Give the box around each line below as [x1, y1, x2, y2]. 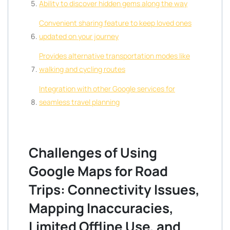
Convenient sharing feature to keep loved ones [39, 18, 191, 28]
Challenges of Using [29, 143, 157, 162]
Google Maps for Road [29, 162, 168, 180]
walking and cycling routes [39, 64, 125, 74]
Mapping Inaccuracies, [29, 199, 174, 217]
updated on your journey [39, 31, 119, 41]
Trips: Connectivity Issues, [29, 180, 200, 199]
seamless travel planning [39, 97, 120, 107]
